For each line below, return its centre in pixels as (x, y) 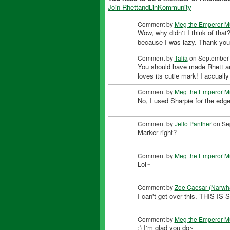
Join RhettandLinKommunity (149, 7)
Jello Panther (193, 124)
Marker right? (157, 132)
